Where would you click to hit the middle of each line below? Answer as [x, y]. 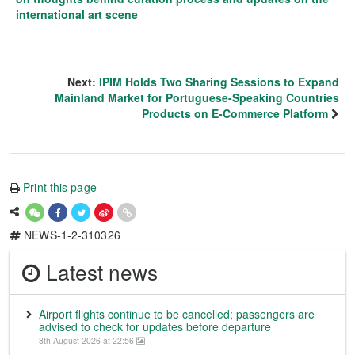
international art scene [77, 14]
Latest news [99, 272]
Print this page [60, 187]
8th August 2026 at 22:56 [88, 340]
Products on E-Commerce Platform [235, 113]
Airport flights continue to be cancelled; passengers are [177, 313]
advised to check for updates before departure [155, 326]
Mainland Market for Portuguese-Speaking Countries [197, 97]
